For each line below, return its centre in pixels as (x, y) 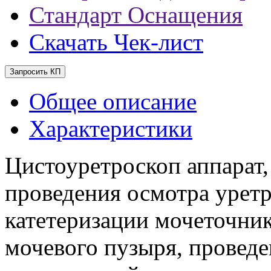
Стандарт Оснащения (136, 15)
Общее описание (113, 101)
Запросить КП (35, 71)
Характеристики (111, 128)
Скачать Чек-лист (116, 42)
